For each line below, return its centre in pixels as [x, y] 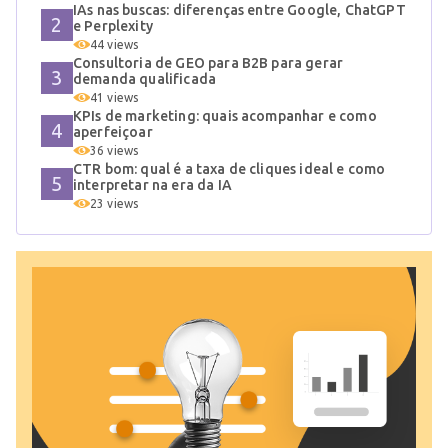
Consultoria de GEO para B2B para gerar [208, 63]
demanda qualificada [145, 79]
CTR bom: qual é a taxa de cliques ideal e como [229, 169]
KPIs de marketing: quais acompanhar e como [225, 116]
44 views [114, 45]
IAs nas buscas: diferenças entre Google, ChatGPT [239, 10]
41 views [114, 98]
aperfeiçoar [113, 132]
